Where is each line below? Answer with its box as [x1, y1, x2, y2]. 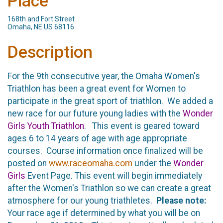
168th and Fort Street [7, 15, 75, 23]
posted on [7, 158, 49, 168]
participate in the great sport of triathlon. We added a [7, 96, 213, 106]
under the [132, 158, 173, 168]
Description [7, 42, 93, 62]
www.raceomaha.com [49, 158, 132, 168]
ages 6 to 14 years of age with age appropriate [7, 133, 187, 143]
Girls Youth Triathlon [7, 120, 84, 131]
